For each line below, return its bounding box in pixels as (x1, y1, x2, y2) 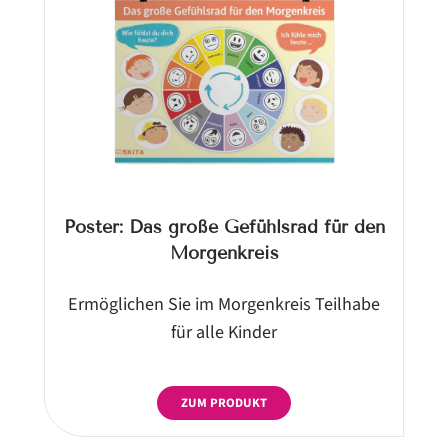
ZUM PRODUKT (181, 393, 267, 412)
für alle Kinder (171, 318, 277, 345)
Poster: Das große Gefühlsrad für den (63, 215, 385, 238)
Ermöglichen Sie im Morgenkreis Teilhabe (68, 290, 380, 317)
